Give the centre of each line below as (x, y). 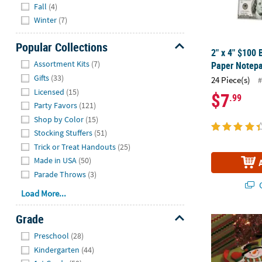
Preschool (52, 236)
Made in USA (56, 161)
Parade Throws (60, 174)
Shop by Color (59, 119)
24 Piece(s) (231, 80)
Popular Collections (61, 47)
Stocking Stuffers (63, 133)
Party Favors (56, 106)
